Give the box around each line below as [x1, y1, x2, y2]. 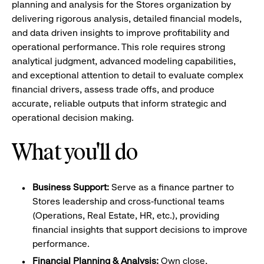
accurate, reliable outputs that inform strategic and [12, 98, 226, 109]
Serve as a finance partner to [111, 181, 234, 193]
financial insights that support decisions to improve [32, 224, 247, 235]
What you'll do [12, 143, 138, 165]
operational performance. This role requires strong [12, 41, 225, 52]
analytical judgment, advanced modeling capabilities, [12, 55, 236, 67]
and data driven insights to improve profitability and [12, 27, 229, 38]
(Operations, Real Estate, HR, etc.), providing [32, 210, 219, 221]
